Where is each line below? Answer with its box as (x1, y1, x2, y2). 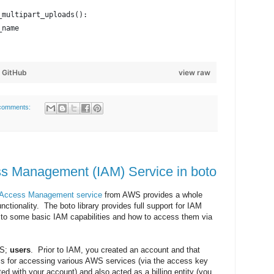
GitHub (2, 68, 27, 78)
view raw (179, 68, 210, 78)
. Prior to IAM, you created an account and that (31, 245, 200, 255)
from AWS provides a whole (102, 190, 202, 200)
